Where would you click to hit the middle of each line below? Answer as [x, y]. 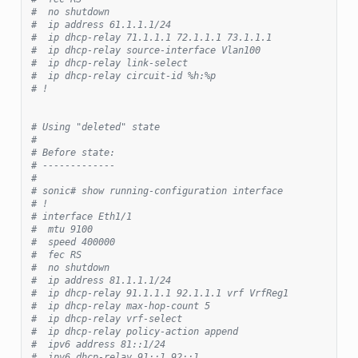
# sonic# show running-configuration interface [157, 191]
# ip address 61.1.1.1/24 [101, 24]
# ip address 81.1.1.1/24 [101, 280]
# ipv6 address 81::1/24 [98, 344]
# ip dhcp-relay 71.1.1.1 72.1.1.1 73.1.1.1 [151, 37]
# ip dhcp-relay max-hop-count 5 [120, 306]
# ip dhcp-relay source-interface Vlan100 [145, 50]
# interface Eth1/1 [81, 216]
